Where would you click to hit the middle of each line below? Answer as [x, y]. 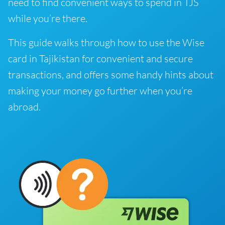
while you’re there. [48, 18]
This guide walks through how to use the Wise [106, 42]
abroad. [24, 107]
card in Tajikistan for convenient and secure [100, 59]
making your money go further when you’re [100, 91]
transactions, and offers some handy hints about [111, 75]
